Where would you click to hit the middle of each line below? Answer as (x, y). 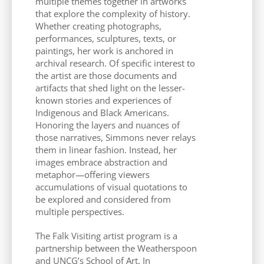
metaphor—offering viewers (93, 174)
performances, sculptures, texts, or (106, 38)
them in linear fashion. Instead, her (106, 149)
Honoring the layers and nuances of (108, 125)
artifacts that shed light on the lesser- (110, 88)
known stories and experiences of (103, 100)
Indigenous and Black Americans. (102, 112)
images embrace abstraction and (101, 162)
